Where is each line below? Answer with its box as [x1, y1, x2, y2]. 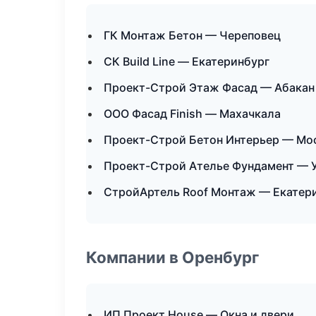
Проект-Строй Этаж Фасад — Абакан [104, 80, 315, 95]
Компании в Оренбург [86, 248, 259, 267]
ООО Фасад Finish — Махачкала [104, 107, 281, 121]
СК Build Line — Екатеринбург [104, 54, 269, 68]
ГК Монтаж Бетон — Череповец [104, 28, 281, 42]
